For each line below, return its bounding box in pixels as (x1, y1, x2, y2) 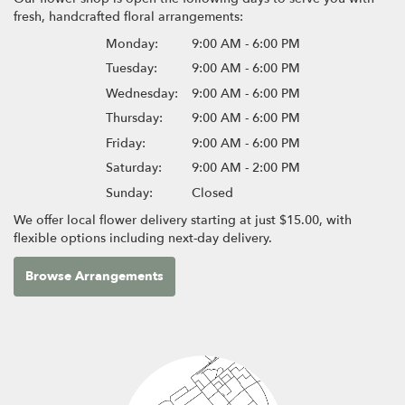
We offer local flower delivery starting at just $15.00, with (14, 211, 352, 229)
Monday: (105, 34, 158, 52)
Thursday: (105, 109, 163, 127)
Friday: (105, 134, 146, 152)
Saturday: (105, 159, 162, 177)
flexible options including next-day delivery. (14, 229, 272, 247)
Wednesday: (105, 84, 178, 102)
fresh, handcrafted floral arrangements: (14, 7, 243, 25)
